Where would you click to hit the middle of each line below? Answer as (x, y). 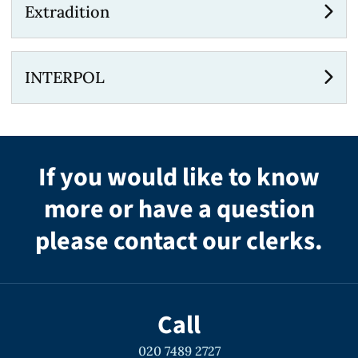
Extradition (67, 12)
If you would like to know (179, 177)
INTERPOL (65, 77)
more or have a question (179, 209)
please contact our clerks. (179, 241)
